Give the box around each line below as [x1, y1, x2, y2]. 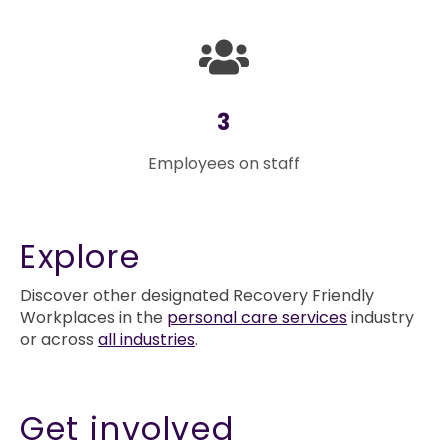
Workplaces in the [20, 306, 167, 330]
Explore [20, 234, 141, 280]
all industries [98, 328, 195, 352]
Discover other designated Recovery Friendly [20, 284, 374, 308]
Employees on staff [148, 152, 300, 176]
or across [20, 328, 98, 352]
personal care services [167, 306, 347, 330]
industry [347, 306, 414, 330]
